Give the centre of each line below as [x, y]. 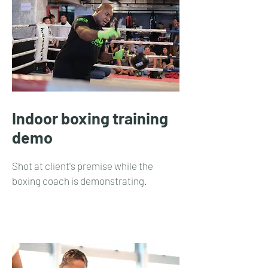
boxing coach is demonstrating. [80, 181]
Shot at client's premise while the [83, 166]
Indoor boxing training [90, 118]
